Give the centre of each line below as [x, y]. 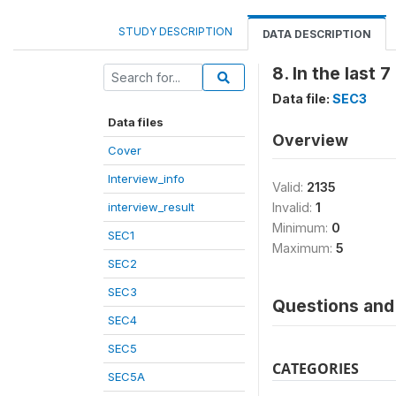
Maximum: [304, 248]
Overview [310, 140]
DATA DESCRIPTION [317, 34]
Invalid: [294, 207]
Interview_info [146, 179]
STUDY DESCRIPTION [175, 31]
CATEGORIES [316, 369]
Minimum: [302, 228]
